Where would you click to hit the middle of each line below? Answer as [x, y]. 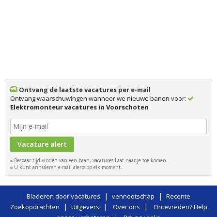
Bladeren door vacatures [63, 196]
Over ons [126, 207]
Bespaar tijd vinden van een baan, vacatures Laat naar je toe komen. [90, 160]
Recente [178, 196]
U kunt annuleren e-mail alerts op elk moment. [67, 167]
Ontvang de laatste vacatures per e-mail [84, 89]
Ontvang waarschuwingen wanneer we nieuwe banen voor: [99, 98]
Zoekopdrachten [35, 207]
